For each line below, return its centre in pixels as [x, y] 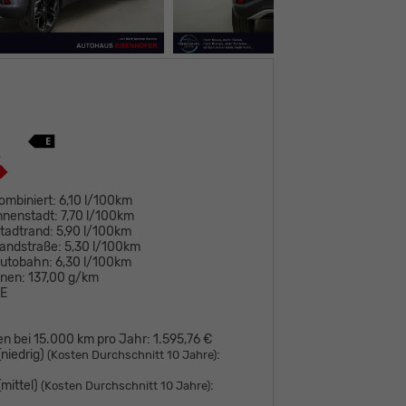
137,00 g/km [64, 277]
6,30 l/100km [94, 262]
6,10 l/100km [96, 200]
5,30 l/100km [103, 246]
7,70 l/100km [98, 216]
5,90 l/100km [94, 231]
